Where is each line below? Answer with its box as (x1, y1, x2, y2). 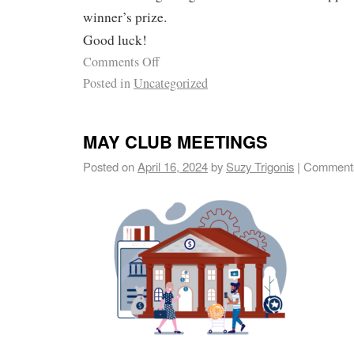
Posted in (83, 74, 130, 92)
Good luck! (83, 31, 147, 50)
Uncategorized (134, 74, 208, 92)
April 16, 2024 (137, 157, 208, 175)
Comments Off (83, 53, 160, 71)
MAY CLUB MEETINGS (83, 128, 268, 154)
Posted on (83, 157, 134, 175)
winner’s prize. (83, 8, 167, 27)
